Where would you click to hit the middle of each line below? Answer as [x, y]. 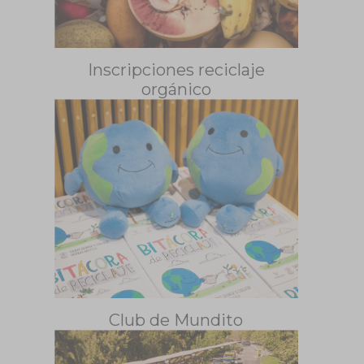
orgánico [176, 90]
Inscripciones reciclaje [176, 70]
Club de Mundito [176, 321]
